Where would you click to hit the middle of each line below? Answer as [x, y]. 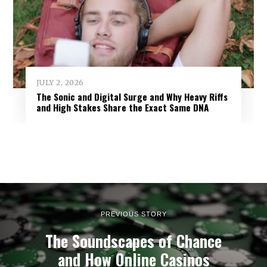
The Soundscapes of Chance [133, 241]
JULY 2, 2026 [60, 82]
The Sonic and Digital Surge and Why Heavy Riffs [132, 96]
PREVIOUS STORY [133, 214]
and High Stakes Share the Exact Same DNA [122, 107]
